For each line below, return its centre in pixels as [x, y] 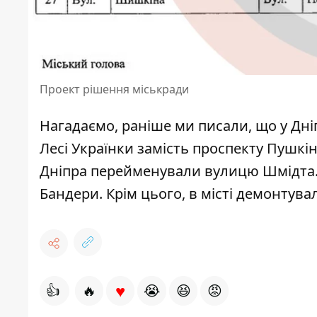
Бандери [69, 194]
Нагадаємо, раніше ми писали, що [160, 126]
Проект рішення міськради [114, 90]
